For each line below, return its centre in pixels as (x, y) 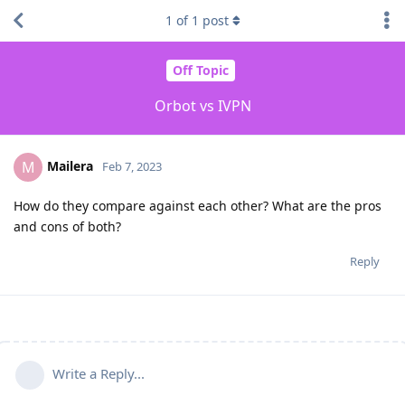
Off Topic (200, 71)
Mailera (70, 165)
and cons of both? (67, 226)
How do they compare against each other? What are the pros (198, 205)
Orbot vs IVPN (202, 105)
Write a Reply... (99, 373)
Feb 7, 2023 (132, 166)
